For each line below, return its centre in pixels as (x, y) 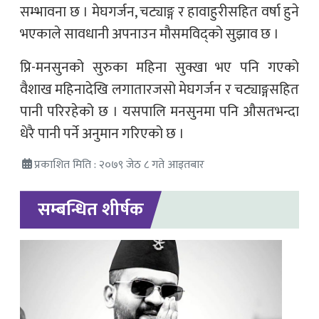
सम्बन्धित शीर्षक (91, 210)
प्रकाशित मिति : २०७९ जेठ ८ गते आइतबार (119, 165)
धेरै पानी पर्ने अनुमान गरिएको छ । (102, 134)
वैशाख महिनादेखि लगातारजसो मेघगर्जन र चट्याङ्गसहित (159, 90)
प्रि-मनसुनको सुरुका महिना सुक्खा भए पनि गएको (159, 68)
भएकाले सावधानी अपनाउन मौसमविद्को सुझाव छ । (150, 35)
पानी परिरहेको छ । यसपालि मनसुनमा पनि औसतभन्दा (159, 112)
